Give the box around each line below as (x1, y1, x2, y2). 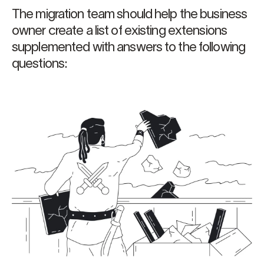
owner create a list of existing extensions (12, 25, 227, 37)
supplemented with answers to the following (12, 41, 246, 54)
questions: (12, 58, 68, 70)
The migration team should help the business (12, 8, 247, 21)
